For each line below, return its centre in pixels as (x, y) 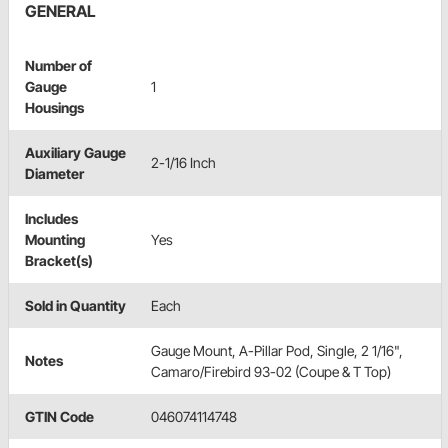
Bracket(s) (59, 260)
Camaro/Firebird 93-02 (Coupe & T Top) (271, 371)
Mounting (55, 239)
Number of (58, 65)
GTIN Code (59, 416)
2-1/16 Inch (183, 162)
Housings (54, 107)
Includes (51, 218)
